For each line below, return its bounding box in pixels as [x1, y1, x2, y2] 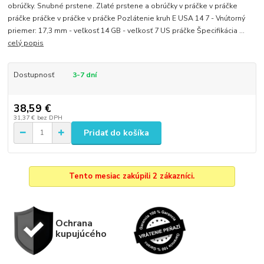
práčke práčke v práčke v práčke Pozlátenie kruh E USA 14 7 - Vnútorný [8, 14, 246, 24]
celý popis [8, 38, 44, 48]
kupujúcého [55, 227, 107, 241]
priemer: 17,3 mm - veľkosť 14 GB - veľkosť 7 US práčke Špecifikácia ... [8, 26, 245, 36]
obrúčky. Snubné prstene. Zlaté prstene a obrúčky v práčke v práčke [8, 1, 238, 11]
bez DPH [37, 113, 62, 122]
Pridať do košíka [84, 127, 149, 138]
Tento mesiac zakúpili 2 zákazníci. [69, 171, 195, 182]
